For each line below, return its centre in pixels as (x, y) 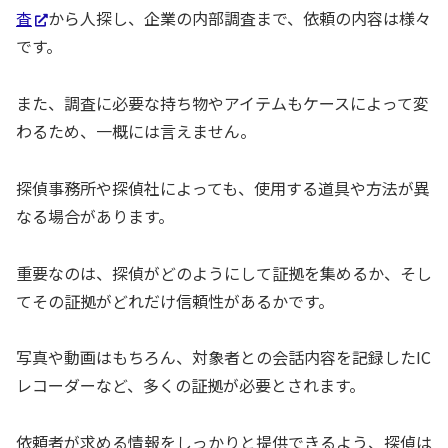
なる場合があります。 (95, 215)
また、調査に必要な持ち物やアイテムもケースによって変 (222, 102)
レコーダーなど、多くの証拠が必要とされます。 (190, 385)
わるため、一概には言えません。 (136, 130)
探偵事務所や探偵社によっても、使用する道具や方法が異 (223, 187)
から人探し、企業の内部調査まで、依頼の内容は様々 (239, 18)
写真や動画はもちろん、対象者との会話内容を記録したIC (223, 357)
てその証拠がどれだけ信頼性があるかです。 (175, 300)
